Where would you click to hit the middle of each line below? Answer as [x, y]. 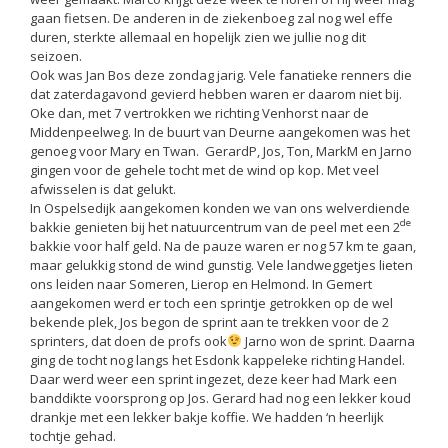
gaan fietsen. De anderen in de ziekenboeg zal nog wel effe [211, 17]
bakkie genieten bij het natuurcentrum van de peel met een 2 [215, 226]
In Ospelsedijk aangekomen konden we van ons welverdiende [220, 207]
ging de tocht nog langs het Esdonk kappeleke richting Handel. [217, 359]
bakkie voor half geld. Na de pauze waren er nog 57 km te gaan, [223, 245]
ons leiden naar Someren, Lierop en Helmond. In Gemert [201, 283]
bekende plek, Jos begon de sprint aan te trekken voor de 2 [209, 321]
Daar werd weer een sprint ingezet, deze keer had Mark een [213, 378]
